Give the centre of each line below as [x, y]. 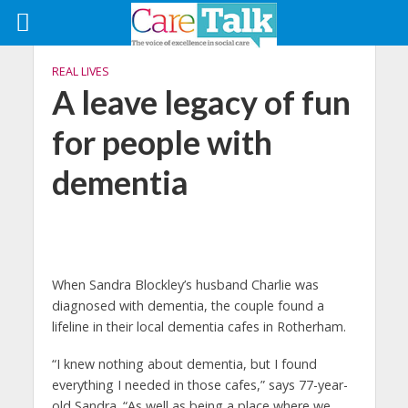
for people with [162, 143]
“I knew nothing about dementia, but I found [184, 363]
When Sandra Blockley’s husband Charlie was [185, 285]
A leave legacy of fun [201, 102]
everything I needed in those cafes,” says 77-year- [199, 384]
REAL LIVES [80, 71]
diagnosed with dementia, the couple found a [188, 306]
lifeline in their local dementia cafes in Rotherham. [199, 326]
